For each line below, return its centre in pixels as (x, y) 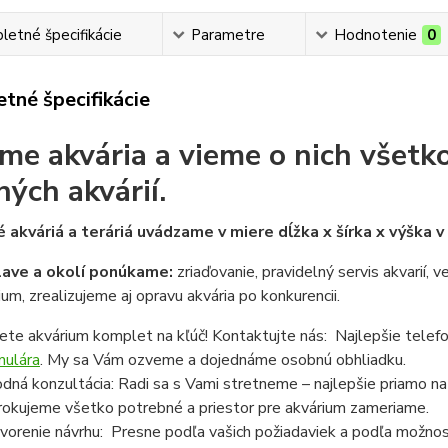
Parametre (228, 35)
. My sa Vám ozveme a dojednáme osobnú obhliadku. (222, 360)
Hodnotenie (376, 35)
